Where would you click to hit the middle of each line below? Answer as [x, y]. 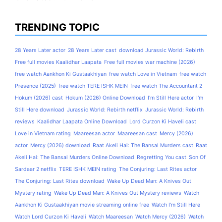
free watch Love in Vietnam [143, 74]
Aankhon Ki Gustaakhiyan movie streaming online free [82, 205]
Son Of [197, 158]
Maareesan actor [94, 134]
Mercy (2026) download [60, 146]
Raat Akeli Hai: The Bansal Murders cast [143, 146]
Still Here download [40, 110]
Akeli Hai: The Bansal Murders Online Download [75, 158]
